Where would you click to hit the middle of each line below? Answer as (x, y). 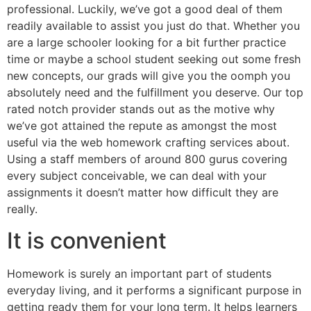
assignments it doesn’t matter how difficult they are (143, 193)
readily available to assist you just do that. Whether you (153, 26)
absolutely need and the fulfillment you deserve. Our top (155, 93)
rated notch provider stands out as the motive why (141, 109)
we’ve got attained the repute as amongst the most (142, 126)
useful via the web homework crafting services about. (148, 143)
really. (22, 209)
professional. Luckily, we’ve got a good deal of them (145, 9)
